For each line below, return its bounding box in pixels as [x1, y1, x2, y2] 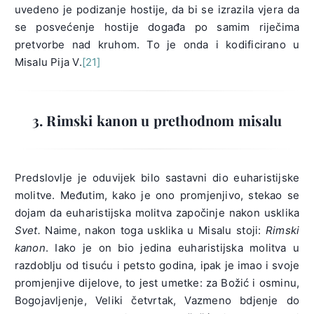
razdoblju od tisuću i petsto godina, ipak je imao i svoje [14, 259, 300, 273]
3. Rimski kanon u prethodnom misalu [32, 111, 282, 130]
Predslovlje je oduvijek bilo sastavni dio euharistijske [14, 171, 300, 185]
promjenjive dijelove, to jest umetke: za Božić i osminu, [14, 276, 300, 290]
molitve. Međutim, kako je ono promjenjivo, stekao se [14, 189, 300, 203]
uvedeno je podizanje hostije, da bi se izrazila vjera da [14, 3, 300, 17]
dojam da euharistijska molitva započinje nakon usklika [14, 206, 300, 220]
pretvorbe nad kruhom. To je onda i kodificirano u [14, 38, 300, 52]
